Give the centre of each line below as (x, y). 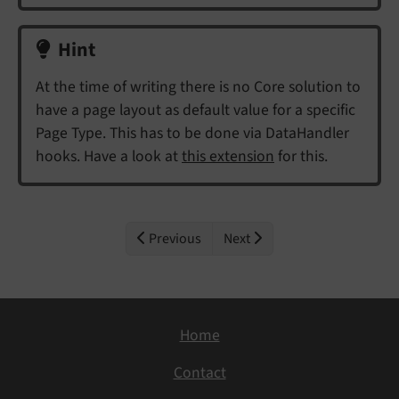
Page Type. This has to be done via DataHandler (192, 133)
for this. (301, 156)
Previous (174, 238)
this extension (228, 156)
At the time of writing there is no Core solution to (198, 86)
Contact (199, 373)
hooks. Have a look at (109, 156)
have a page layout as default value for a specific (195, 110)
